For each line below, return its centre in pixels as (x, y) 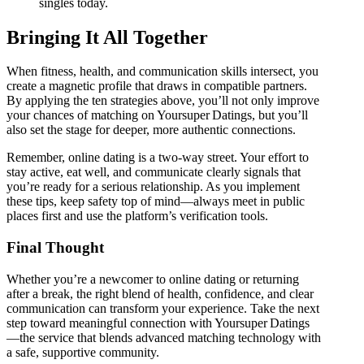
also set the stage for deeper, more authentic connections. (151, 130)
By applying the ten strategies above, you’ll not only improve (163, 101)
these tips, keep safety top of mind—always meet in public (156, 201)
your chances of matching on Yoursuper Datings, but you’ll (157, 115)
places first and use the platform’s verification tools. (137, 216)
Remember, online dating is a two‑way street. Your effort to (158, 158)
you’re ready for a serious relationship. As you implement (153, 187)
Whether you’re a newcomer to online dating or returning (153, 279)
